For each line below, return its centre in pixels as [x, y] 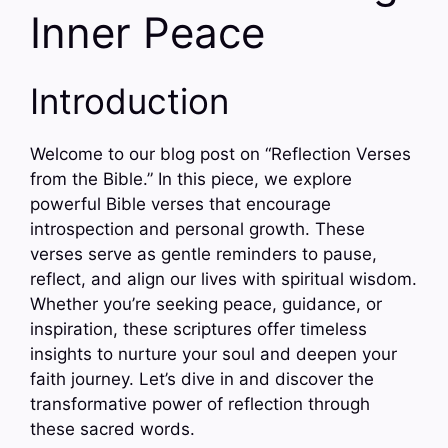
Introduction [129, 100]
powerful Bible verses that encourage [180, 203]
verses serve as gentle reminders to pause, [203, 253]
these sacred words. [112, 428]
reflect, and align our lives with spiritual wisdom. [223, 278]
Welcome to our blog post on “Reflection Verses [220, 153]
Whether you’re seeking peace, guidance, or [206, 303]
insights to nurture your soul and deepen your [213, 353]
